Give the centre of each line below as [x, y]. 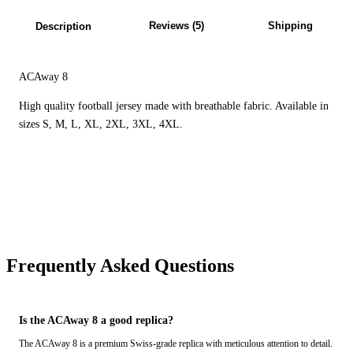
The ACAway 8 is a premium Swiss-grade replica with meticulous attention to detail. [176, 344]
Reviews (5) [176, 26]
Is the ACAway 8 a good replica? [96, 321]
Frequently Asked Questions [120, 266]
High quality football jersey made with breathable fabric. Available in [174, 106]
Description [63, 27]
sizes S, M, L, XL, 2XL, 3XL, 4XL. [101, 124]
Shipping [290, 26]
